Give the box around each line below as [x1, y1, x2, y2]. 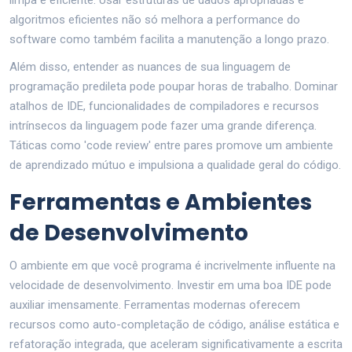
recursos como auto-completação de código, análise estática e [9, 317, 339, 332]
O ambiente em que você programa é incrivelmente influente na [9, 258, 335, 273]
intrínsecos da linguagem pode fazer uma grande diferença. [9, 118, 317, 133]
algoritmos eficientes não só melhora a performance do [9, 12, 300, 27]
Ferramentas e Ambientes [9, 186, 312, 218]
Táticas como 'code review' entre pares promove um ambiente [9, 137, 333, 152]
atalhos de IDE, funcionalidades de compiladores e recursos [9, 98, 319, 113]
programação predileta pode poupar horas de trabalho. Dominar [9, 79, 338, 93]
